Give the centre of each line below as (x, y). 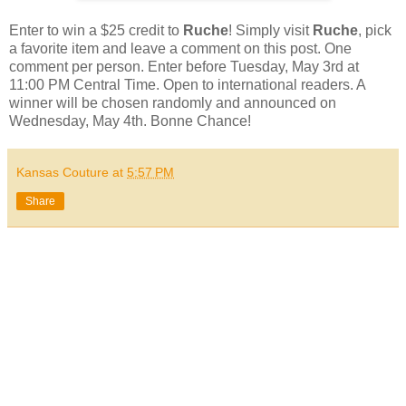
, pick (375, 30)
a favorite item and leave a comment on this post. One (180, 48)
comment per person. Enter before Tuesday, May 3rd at (184, 66)
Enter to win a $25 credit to (96, 30)
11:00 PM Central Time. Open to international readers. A (187, 84)
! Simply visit (271, 30)
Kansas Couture (63, 172)
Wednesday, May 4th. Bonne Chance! (130, 121)
